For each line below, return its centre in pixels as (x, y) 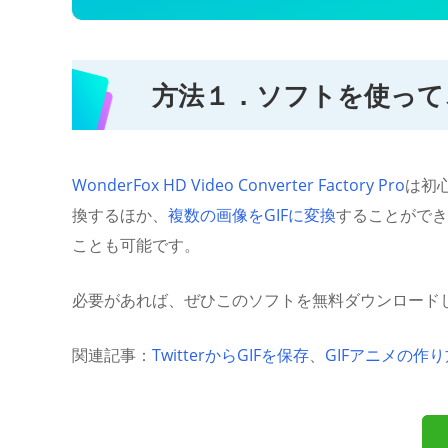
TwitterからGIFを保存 (230, 355)
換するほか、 (120, 215)
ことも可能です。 (136, 245)
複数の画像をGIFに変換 (252, 215)
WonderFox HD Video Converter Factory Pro (238, 185)
